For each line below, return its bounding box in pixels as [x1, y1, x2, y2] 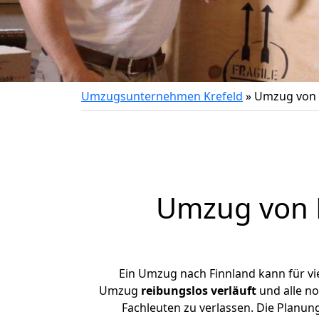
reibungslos [140, 283, 208, 298]
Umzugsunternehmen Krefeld [81, 88, 243, 104]
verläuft [210, 283, 256, 298]
